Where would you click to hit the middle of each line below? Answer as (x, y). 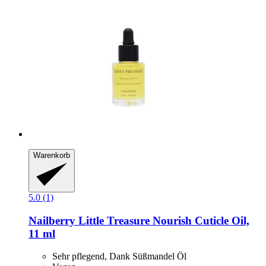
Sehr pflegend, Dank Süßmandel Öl (119, 256)
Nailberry (52, 220)
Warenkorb (52, 156)
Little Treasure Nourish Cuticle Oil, (162, 220)
